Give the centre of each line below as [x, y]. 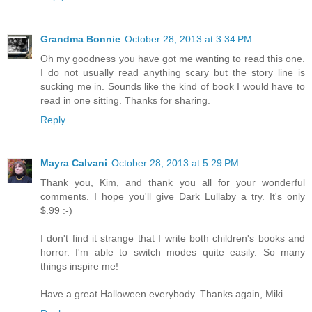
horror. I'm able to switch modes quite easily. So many [173, 252]
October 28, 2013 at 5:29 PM [175, 163]
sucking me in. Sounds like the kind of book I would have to [173, 86]
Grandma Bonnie [80, 39]
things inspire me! [79, 266]
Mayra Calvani [74, 163]
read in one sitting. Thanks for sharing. [125, 100]
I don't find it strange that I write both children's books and [173, 238]
